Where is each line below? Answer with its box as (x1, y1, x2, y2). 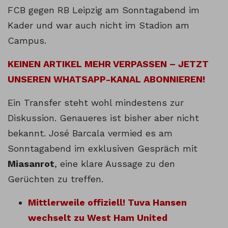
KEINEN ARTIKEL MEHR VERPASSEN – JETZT (8, 59, 209, 70)
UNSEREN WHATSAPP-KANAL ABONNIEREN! (8, 74, 205, 85)
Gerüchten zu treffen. (8, 174, 103, 185)
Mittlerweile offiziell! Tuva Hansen (28, 197, 187, 208)
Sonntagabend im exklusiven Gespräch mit (8, 143, 197, 154)
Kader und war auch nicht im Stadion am (8, 20, 189, 31)
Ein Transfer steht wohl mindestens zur (8, 97, 184, 108)
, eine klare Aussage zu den (54, 158, 175, 169)
